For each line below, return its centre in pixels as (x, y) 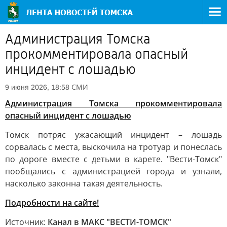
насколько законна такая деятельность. (84, 183)
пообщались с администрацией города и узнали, (113, 171)
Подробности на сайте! (52, 203)
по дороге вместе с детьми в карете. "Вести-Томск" (113, 159)
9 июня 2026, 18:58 (37, 87)
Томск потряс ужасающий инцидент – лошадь (113, 135)
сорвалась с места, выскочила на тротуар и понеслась (113, 147)
